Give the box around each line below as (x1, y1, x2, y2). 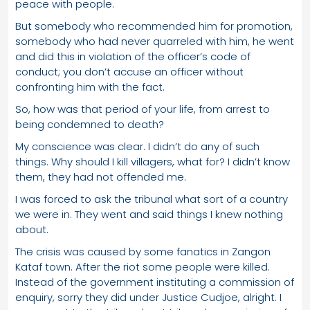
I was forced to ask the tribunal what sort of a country (15, 191, 288, 206)
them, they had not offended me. (15, 169, 186, 184)
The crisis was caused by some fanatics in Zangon (15, 244, 271, 259)
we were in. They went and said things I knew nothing (15, 206, 283, 221)
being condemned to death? (15, 116, 164, 131)
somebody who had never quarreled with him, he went (15, 33, 294, 48)
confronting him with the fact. (15, 79, 165, 94)
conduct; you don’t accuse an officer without (15, 64, 244, 79)
